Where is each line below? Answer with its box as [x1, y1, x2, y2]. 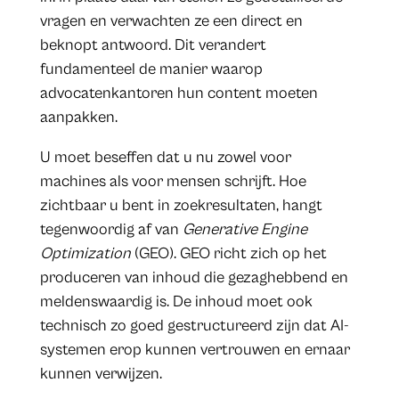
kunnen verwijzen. [39, 364, 162, 384]
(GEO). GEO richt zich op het [130, 244, 327, 264]
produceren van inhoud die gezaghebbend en [39, 268, 348, 288]
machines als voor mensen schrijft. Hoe [39, 172, 306, 191]
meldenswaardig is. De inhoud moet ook [39, 292, 313, 312]
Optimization [39, 244, 131, 264]
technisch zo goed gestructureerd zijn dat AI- [39, 316, 349, 336]
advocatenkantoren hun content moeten [39, 84, 318, 103]
